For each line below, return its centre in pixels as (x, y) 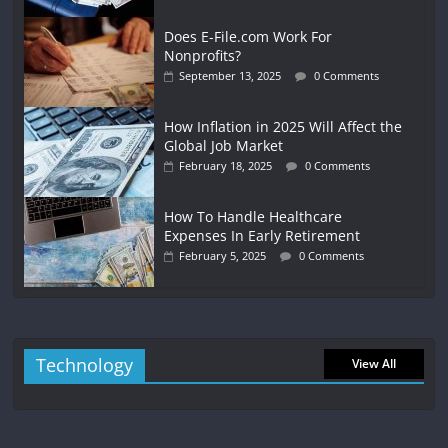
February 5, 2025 (223, 256)
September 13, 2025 (230, 76)
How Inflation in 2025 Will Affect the (283, 127)
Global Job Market (224, 146)
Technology (85, 365)
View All (373, 364)
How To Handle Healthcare (253, 217)
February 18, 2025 (226, 166)
